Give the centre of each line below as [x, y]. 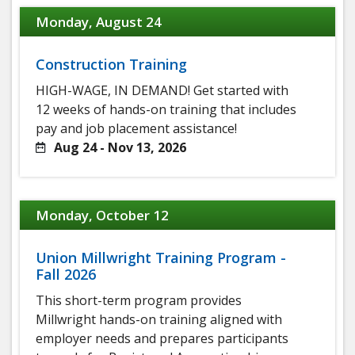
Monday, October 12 [102, 216]
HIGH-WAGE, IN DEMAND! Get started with [162, 91]
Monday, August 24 [99, 22]
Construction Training [111, 65]
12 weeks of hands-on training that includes [166, 110]
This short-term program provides [139, 301]
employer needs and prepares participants [162, 339]
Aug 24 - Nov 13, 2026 [120, 148]
